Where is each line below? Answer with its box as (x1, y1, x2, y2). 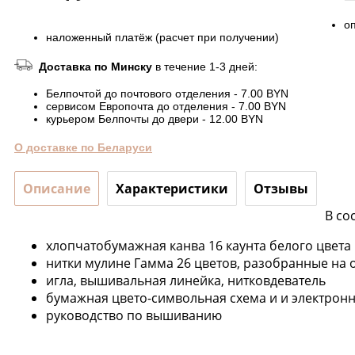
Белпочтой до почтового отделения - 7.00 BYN (46, 86, 288, 100)
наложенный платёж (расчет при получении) (46, 30, 279, 44)
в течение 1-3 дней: (155, 59, 258, 73)
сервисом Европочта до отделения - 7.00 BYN (46, 99, 286, 113)
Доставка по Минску (39, 59, 155, 73)
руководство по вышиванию (46, 306, 222, 324)
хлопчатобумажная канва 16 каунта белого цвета (46, 236, 351, 254)
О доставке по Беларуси (14, 140, 152, 154)
